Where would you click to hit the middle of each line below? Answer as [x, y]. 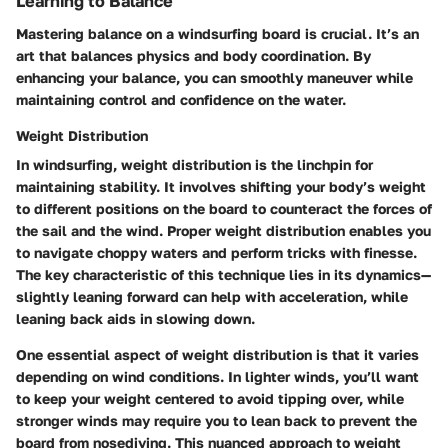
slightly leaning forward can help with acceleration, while [212, 296]
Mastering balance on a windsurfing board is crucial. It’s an [217, 33]
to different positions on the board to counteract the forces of [224, 208]
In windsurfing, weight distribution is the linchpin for [194, 164]
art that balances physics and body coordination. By [193, 55]
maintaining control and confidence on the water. [181, 99]
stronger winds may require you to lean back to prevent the [216, 420]
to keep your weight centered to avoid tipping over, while [210, 398]
